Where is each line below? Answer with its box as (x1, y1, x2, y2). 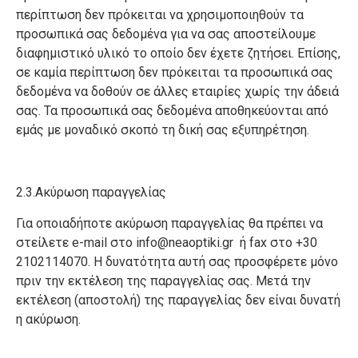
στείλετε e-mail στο (16, 235, 136, 250)
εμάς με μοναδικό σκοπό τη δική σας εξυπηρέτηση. (16, 122, 309, 137)
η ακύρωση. (16, 312, 81, 327)
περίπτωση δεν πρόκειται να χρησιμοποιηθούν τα (16, 7, 304, 22)
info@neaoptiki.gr (136, 235, 233, 250)
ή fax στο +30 (233, 235, 317, 250)
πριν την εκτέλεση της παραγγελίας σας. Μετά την (16, 273, 311, 288)
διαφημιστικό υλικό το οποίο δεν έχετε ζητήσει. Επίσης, (16, 46, 340, 61)
